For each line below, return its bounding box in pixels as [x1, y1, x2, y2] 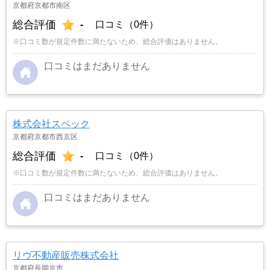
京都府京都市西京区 [13, 132, 78, 141]
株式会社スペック [13, 118, 90, 129]
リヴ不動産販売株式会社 [13, 250, 119, 260]
